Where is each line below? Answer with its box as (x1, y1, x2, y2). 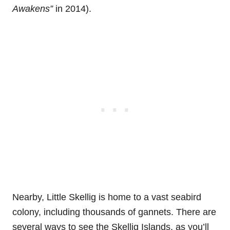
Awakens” (12, 4, 53, 14)
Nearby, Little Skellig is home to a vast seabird (12, 192, 201, 203)
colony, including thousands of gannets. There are (12, 207, 216, 218)
